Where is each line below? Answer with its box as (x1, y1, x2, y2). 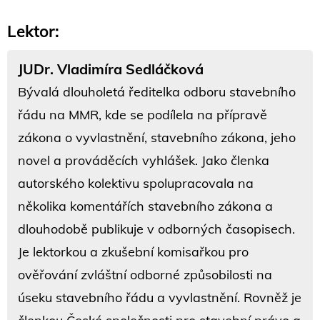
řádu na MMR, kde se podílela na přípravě (18, 106, 267, 123)
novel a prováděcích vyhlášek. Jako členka (18, 151, 269, 169)
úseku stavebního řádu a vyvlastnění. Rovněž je (18, 289, 301, 306)
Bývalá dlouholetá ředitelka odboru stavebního (18, 83, 296, 100)
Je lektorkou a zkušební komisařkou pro (18, 243, 249, 260)
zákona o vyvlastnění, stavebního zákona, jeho (18, 129, 296, 146)
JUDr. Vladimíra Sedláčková (18, 59, 204, 78)
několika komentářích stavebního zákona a (18, 197, 273, 214)
